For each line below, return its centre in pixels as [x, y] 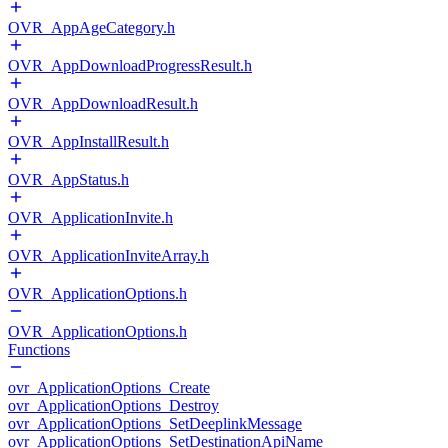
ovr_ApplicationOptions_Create [109, 387]
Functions [39, 349]
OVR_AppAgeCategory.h [91, 27]
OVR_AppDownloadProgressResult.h [130, 65]
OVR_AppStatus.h [68, 179]
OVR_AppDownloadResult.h [103, 103]
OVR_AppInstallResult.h [88, 141]
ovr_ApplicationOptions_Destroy [113, 405]
